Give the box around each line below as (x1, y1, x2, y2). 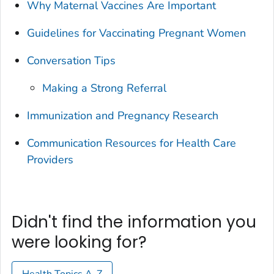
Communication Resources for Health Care (27, 136, 237, 151)
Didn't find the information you (12, 211, 256, 234)
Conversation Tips (27, 53, 116, 68)
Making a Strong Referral (42, 81, 167, 96)
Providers (27, 152, 74, 168)
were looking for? (12, 231, 147, 254)
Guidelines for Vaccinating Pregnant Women (27, 26, 246, 41)
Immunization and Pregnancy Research (27, 108, 219, 124)
